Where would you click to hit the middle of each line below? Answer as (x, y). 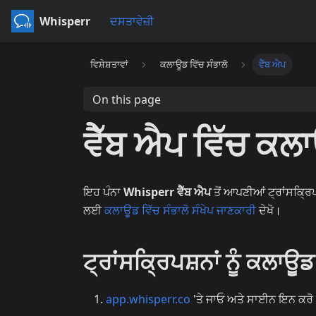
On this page (126, 99)
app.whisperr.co (148, 299)
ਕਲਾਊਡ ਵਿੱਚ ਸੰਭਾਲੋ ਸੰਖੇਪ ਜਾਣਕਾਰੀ (180, 210)
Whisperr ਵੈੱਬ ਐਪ (167, 192)
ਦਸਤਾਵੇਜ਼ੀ (132, 21)
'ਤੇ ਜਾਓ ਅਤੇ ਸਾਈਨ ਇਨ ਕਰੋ (252, 299)
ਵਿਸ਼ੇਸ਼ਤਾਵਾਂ (110, 65)
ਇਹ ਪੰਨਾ (103, 192)
